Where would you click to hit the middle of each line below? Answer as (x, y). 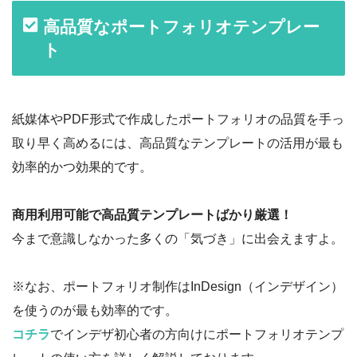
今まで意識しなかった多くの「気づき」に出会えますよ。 (178, 238)
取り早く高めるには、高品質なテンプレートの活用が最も (178, 143)
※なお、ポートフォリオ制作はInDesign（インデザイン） (178, 286)
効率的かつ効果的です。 (82, 167)
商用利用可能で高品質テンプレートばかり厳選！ (152, 214)
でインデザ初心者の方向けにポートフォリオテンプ (197, 334)
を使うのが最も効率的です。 (95, 310)
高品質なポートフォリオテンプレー (182, 27)
